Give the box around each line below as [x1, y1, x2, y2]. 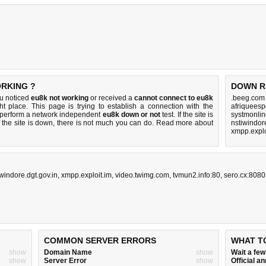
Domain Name [44, 248, 92, 256]
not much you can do [83, 119, 153, 127]
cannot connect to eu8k [134, 94, 213, 102]
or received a [88, 94, 134, 102]
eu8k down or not [102, 110, 161, 119]
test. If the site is [160, 110, 214, 119]
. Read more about [152, 119, 214, 127]
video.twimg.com [115, 171, 169, 179]
